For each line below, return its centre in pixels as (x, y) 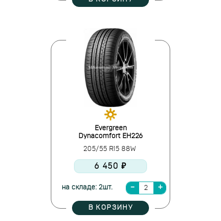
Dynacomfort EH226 (110, 136)
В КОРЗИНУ (110, 208)
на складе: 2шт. (87, 187)
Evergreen (110, 128)
